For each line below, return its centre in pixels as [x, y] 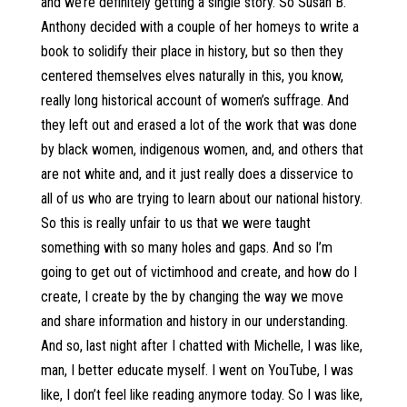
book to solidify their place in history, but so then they [192, 51]
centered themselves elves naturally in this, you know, [192, 76]
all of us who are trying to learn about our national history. [201, 199]
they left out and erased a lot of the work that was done [199, 125]
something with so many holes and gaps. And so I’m [186, 248]
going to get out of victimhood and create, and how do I [199, 272]
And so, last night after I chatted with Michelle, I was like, [201, 346]
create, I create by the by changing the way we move [192, 297]
